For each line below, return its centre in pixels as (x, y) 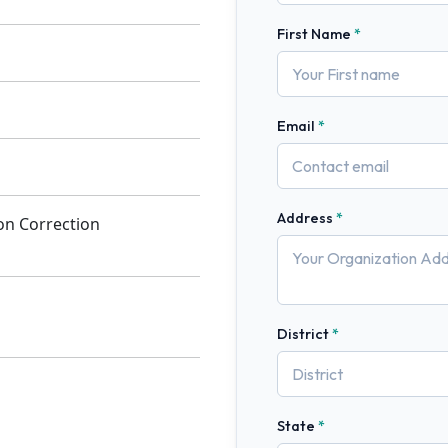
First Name (314, 34)
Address (305, 218)
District (303, 334)
